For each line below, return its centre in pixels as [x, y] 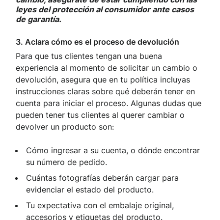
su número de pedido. [67, 162]
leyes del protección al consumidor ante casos [105, 10]
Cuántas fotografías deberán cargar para [102, 178]
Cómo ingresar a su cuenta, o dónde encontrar [113, 151]
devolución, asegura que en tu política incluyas [103, 80]
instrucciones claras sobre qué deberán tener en [105, 92]
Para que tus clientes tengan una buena [89, 56]
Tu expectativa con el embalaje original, [100, 206]
